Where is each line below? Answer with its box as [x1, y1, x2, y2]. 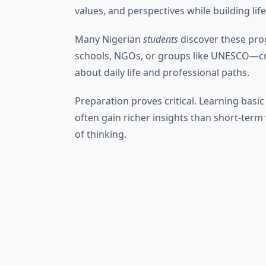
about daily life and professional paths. [75, 66, 249, 79]
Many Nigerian [75, 33, 143, 46]
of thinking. [75, 128, 126, 141]
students [143, 33, 178, 46]
